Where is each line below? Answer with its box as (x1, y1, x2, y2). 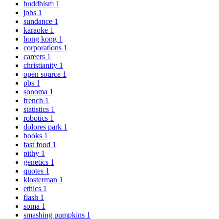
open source (23, 69, 63, 78)
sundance (23, 17, 54, 25)
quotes (23, 166, 45, 175)
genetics (23, 157, 50, 166)
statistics (23, 105, 51, 113)
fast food (23, 140, 52, 149)
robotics (23, 113, 50, 122)
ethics (23, 184, 43, 193)
